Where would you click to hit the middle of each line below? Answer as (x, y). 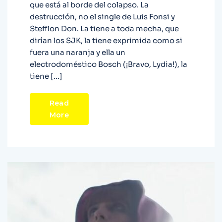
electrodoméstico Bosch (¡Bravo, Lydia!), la (109, 64)
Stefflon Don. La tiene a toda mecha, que (104, 29)
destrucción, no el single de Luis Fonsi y (102, 17)
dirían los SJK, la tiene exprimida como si (106, 41)
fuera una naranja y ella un (78, 53)
